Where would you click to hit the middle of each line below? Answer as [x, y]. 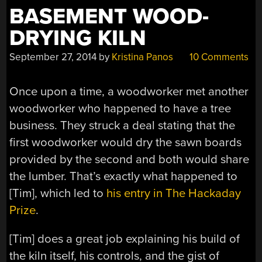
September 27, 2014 [53, 57]
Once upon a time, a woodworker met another [129, 91]
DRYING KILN [78, 39]
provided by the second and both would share [130, 159]
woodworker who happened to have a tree [120, 108]
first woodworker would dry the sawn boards [126, 142]
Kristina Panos [143, 57]
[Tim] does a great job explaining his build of [125, 239]
